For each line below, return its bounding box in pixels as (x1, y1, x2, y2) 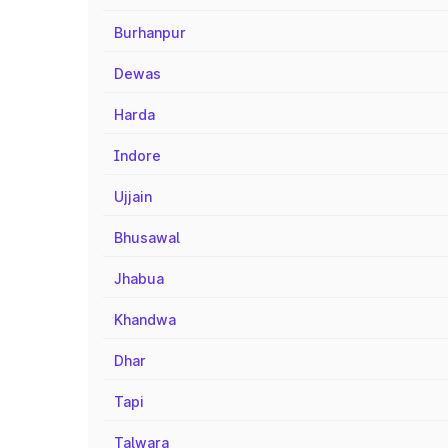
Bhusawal (114, 229, 180, 246)
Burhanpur (114, 24, 186, 41)
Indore (114, 147, 161, 164)
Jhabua (114, 270, 164, 287)
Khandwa (114, 311, 176, 328)
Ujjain (114, 188, 152, 205)
